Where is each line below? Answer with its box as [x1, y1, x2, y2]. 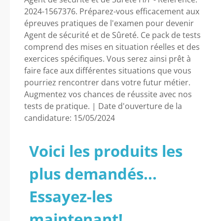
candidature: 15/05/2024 [24, 112, 115, 123]
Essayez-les [29, 186, 112, 207]
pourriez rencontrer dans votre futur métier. [24, 77, 190, 88]
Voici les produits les [29, 141, 183, 161]
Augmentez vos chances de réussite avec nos [24, 89, 192, 100]
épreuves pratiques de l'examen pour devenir [24, 18, 194, 29]
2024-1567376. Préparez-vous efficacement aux [24, 6, 199, 17]
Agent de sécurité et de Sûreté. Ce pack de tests [24, 30, 201, 40]
